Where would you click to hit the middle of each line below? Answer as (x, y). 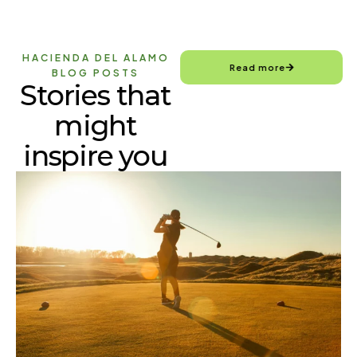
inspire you (97, 155)
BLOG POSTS (97, 73)
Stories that (97, 95)
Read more (255, 67)
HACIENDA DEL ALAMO (97, 57)
